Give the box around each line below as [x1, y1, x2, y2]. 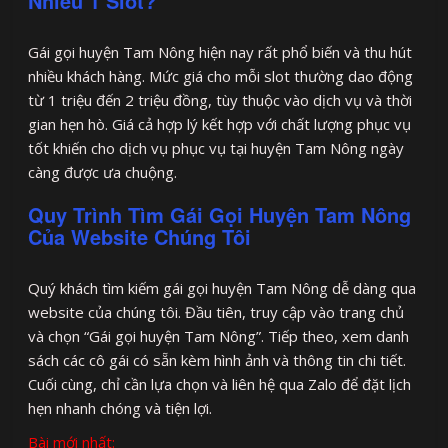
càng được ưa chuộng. [28, 161, 178, 182]
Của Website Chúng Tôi [28, 221, 252, 251]
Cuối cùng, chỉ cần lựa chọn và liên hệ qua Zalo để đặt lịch [28, 373, 412, 394]
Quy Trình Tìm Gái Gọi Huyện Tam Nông [28, 199, 412, 229]
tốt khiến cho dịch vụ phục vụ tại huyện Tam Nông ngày [28, 137, 405, 158]
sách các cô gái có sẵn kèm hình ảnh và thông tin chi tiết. [28, 349, 407, 370]
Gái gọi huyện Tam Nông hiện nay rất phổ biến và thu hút [28, 41, 413, 62]
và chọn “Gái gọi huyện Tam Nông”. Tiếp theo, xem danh [28, 325, 410, 346]
